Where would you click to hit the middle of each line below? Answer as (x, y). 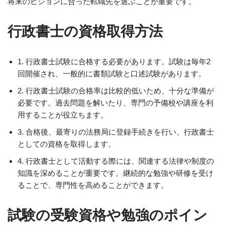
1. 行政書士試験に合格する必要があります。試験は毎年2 (114, 62)
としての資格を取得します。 (67, 144)
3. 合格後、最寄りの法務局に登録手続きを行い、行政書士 (116, 132)
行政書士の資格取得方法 (85, 31)
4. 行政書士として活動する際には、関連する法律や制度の (116, 161)
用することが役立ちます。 (63, 115)
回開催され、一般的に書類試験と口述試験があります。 (112, 74)
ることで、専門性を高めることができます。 (93, 185)
